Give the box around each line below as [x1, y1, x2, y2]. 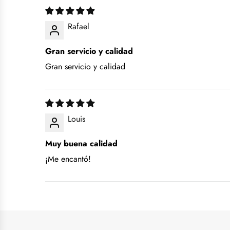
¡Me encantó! [45, 153, 91, 165]
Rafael [68, 21, 89, 32]
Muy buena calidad [45, 138, 118, 149]
